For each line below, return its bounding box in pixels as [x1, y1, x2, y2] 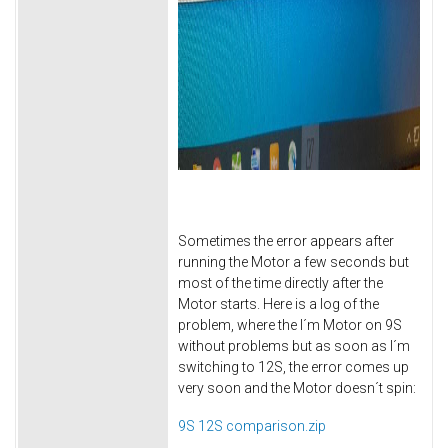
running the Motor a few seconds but [178, 253, 409, 270]
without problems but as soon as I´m [178, 337, 410, 354]
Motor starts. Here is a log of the [178, 295, 379, 312]
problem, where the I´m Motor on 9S [178, 316, 402, 333]
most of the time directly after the [178, 274, 383, 291]
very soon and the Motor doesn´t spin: [178, 379, 416, 396]
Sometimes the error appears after [178, 232, 394, 249]
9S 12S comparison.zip [178, 417, 326, 434]
